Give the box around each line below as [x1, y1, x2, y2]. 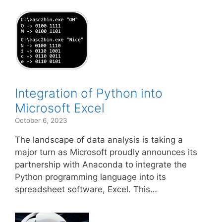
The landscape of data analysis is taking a [15, 135, 183, 145]
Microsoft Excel [15, 101, 105, 115]
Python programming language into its [15, 172, 166, 182]
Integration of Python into [15, 86, 163, 101]
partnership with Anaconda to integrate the [15, 160, 187, 169]
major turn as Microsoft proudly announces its [15, 147, 197, 157]
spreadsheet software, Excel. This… [15, 184, 157, 194]
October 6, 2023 [15, 116, 67, 124]
